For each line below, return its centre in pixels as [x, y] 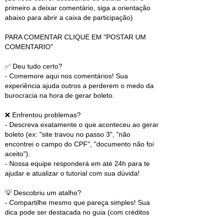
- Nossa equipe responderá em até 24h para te [77, 164]
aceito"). [18, 154]
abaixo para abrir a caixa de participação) [69, 18]
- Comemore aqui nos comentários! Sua [66, 76]
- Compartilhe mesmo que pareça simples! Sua [77, 203]
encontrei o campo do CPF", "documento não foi [79, 144]
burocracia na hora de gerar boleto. [60, 96]
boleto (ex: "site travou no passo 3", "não [68, 135]
